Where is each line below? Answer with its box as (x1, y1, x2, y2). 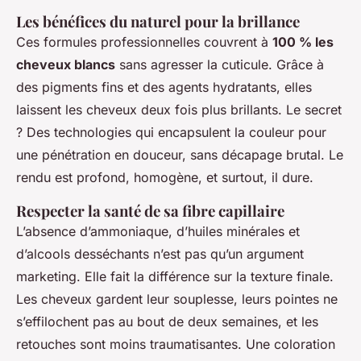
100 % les (272, 34, 334, 51)
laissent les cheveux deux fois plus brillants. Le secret (16, 102, 342, 118)
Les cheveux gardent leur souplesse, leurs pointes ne (16, 291, 338, 308)
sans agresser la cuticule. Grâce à (115, 56, 324, 73)
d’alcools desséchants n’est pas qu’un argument (16, 246, 304, 263)
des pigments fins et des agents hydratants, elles (16, 79, 312, 96)
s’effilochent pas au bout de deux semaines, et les (16, 313, 318, 330)
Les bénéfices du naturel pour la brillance (16, 11, 300, 32)
